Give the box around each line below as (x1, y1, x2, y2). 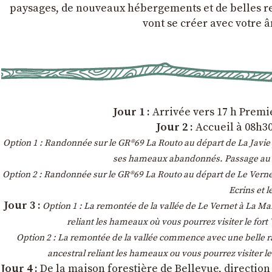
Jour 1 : (114, 105, 150, 119)
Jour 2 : (157, 120, 193, 134)
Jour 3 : (4, 199, 41, 212)
